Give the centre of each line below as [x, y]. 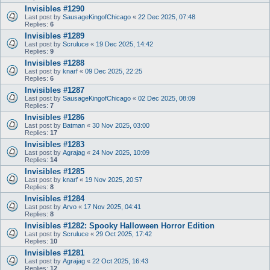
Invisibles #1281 [55, 253]
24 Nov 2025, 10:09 [121, 152]
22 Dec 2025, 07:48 [167, 17]
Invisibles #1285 [55, 171]
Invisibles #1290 [55, 9]
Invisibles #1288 [55, 63]
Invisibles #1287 [55, 90]
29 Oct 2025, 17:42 [124, 234]
